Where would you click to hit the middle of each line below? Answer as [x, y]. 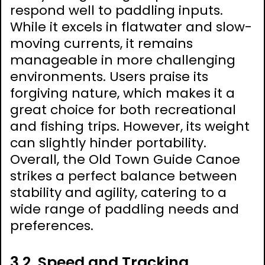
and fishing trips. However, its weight [130, 127]
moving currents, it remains [101, 44]
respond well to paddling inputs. [117, 11]
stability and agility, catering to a [118, 193]
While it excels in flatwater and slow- [131, 27]
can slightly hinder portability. [108, 143]
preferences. [52, 226]
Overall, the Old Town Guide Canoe [125, 160]
